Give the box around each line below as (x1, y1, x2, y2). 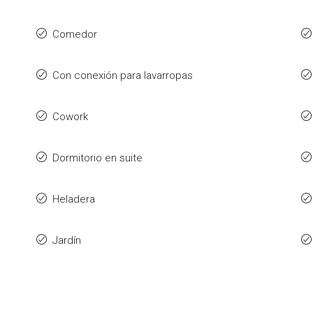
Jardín (52, 234, 81, 247)
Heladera (52, 193, 95, 205)
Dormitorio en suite (52, 152, 143, 164)
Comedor (52, 28, 97, 41)
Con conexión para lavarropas (52, 69, 193, 82)
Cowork (52, 110, 88, 123)
